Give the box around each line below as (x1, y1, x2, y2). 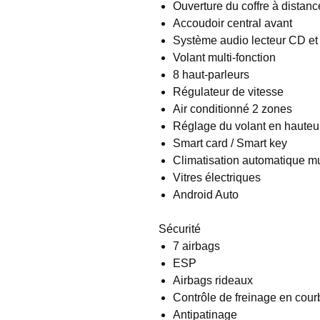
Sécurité (159, 222, 201, 235)
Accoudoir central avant (173, 16, 292, 29)
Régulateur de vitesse (173, 85, 284, 98)
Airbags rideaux (173, 274, 253, 286)
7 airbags (173, 239, 220, 252)
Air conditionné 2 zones (173, 102, 292, 115)
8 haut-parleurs (173, 68, 249, 81)
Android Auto (173, 188, 239, 201)
